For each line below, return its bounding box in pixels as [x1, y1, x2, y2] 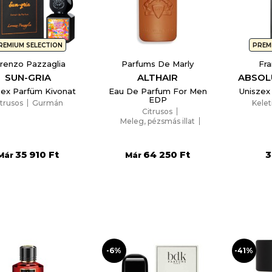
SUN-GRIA [4, 72, 51, 84]
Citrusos [142, 107, 173, 117]
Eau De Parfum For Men [108, 86, 207, 97]
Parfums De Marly [121, 59, 194, 69]
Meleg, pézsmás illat [120, 117, 195, 126]
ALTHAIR [137, 72, 178, 84]
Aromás [143, 126, 172, 136]
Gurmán [32, 98, 63, 108]
